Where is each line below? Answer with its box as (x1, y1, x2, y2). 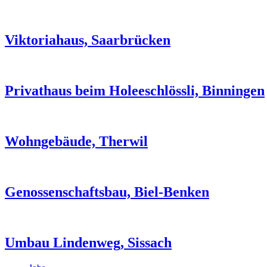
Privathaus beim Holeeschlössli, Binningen (5, 83, 265, 99)
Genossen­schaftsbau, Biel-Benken (5, 184, 209, 200)
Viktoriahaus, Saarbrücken (5, 32, 170, 48)
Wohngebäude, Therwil (5, 133, 148, 150)
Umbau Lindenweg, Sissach (5, 234, 172, 250)
